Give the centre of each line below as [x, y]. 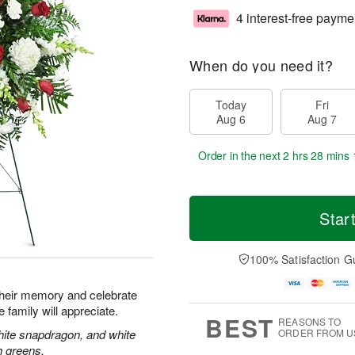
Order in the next [241, 155]
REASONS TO [310, 322]
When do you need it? [261, 65]
